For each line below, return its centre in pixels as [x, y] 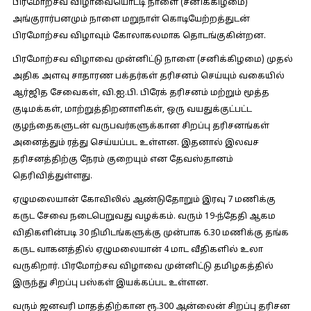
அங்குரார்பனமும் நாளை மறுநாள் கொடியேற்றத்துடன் [131, 19]
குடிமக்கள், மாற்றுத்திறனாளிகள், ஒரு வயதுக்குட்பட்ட [132, 110]
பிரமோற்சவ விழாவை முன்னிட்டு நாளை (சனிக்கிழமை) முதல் [152, 60]
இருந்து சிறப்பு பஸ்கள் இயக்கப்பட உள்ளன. [110, 283]
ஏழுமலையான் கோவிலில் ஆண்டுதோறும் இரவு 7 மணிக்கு [144, 200]
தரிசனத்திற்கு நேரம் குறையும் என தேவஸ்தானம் [123, 160]
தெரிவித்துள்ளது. [52, 176]
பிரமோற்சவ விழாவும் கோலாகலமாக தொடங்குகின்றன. [139, 36]
